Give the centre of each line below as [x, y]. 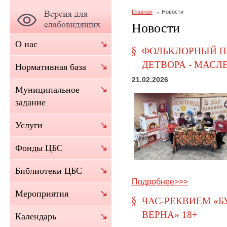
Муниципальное [47, 90]
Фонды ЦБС [39, 148]
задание [30, 102]
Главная [142, 12]
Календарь [36, 216]
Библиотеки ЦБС [49, 171]
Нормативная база [51, 67]
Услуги [29, 125]
